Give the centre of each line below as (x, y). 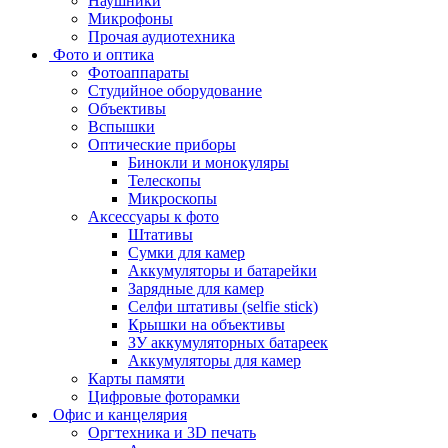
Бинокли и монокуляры (208, 162)
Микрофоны (130, 18)
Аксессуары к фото (153, 216)
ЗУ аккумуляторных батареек (228, 342)
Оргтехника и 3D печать (172, 432)
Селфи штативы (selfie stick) (223, 306)
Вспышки (121, 126)
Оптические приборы (162, 144)
